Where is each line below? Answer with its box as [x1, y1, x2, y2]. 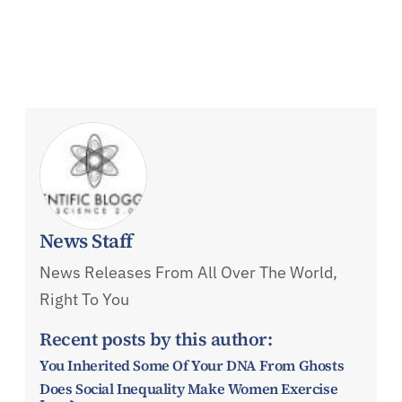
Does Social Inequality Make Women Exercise [39, 379, 338, 399]
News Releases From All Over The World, [39, 262, 337, 284]
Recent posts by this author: [39, 327, 272, 353]
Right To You [39, 289, 129, 310]
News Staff [39, 227, 133, 255]
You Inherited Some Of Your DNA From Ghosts [39, 355, 345, 376]
